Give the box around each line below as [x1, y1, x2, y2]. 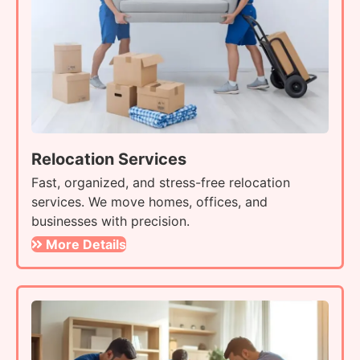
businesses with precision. [31, 212, 190, 229]
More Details [46, 235, 126, 252]
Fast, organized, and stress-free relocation [31, 174, 290, 190]
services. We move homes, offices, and [31, 193, 268, 210]
